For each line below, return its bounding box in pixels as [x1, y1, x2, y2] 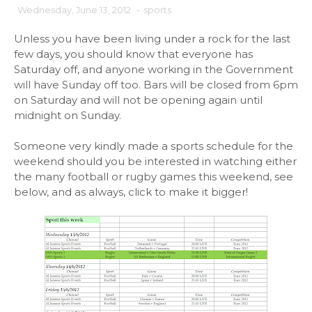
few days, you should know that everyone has [14, 47, 253, 61]
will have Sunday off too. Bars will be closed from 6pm [14, 78, 298, 92]
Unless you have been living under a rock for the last [14, 32, 290, 46]
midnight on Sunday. [14, 109, 121, 123]
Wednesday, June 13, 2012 [17, 4, 131, 16]
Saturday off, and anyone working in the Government [14, 63, 293, 77]
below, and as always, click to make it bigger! [14, 185, 248, 199]
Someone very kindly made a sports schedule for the [14, 139, 293, 153]
